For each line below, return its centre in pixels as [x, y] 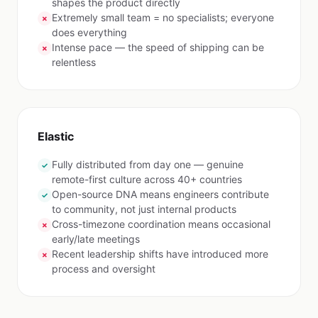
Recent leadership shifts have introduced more [160, 254]
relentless [74, 62]
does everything [89, 32]
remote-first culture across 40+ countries [147, 179]
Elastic [56, 136]
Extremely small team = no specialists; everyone [163, 17]
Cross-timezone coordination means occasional [161, 224]
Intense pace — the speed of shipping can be [158, 47]
